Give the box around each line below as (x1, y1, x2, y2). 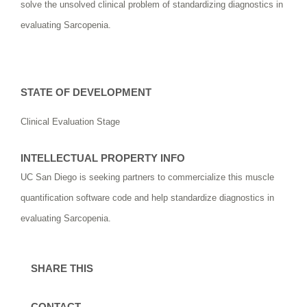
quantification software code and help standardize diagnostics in (21, 192, 274, 203)
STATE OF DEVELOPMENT (21, 86, 151, 98)
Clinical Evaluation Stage (21, 116, 120, 127)
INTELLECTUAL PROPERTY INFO (21, 152, 185, 164)
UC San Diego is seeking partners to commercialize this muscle (21, 171, 274, 182)
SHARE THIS (31, 262, 93, 274)
